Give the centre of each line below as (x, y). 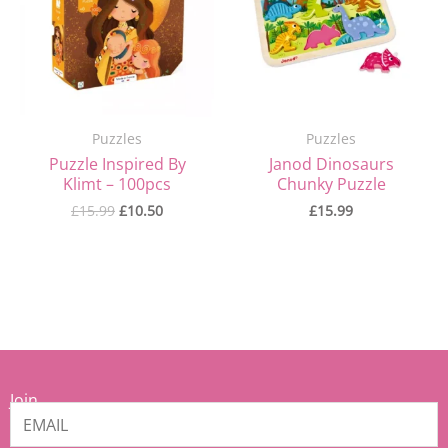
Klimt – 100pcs (117, 183)
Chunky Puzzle (331, 183)
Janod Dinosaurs (331, 163)
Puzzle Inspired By (117, 163)
